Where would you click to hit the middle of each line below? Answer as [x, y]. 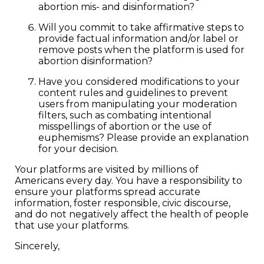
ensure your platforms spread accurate [108, 192]
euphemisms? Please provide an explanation [143, 138]
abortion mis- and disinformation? [116, 7]
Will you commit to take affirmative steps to [141, 27]
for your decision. [78, 149]
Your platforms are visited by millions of [107, 169]
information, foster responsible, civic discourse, [123, 203]
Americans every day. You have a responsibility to [128, 181]
